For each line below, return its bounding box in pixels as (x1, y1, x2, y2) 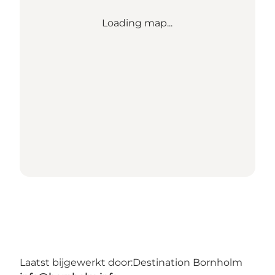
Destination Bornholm (133, 256, 242, 268)
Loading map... (102, 17, 173, 29)
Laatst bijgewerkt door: (20, 256, 133, 268)
